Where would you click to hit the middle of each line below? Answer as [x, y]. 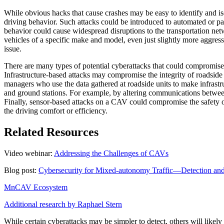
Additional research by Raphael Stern [63, 204]
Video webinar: [29, 153]
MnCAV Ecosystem [36, 187]
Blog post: [21, 170]
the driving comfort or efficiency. [56, 111]
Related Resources [51, 132]
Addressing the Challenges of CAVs [111, 153]
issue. [13, 49]
